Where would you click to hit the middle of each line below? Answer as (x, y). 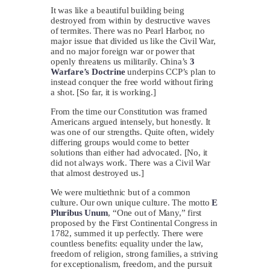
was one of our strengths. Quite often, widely (133, 132)
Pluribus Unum (80, 212)
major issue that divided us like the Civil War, (133, 41)
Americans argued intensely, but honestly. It (131, 121)
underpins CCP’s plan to (170, 71)
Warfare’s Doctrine (88, 71)
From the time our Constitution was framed (129, 111)
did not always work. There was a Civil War (130, 162)
